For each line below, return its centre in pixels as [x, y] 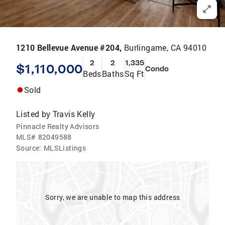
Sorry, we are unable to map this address [113, 197]
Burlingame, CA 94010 [165, 47]
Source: [29, 148]
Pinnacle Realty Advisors [58, 126]
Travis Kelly [74, 114]
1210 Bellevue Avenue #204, [70, 47]
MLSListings [65, 148]
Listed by [33, 114]
